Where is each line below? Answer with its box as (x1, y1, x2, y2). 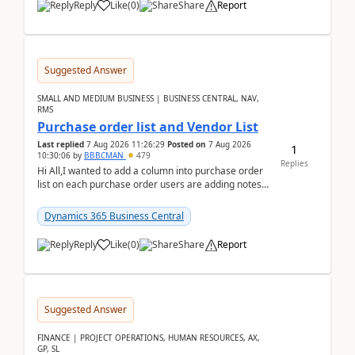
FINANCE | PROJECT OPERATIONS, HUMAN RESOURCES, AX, (37, 332, 260, 343)
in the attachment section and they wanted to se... (37, 191, 255, 204)
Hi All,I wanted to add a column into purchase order (37, 164, 263, 177)
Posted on (167, 139, 206, 150)
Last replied (37, 139, 84, 150)
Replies (280, 157, 308, 169)
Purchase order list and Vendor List (37, 118, 258, 136)
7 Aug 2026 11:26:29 (86, 139, 165, 150)
